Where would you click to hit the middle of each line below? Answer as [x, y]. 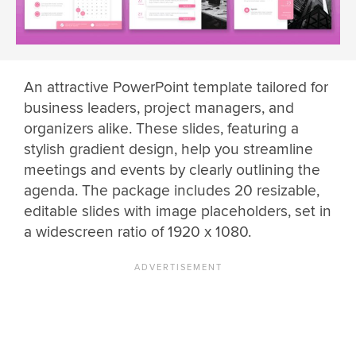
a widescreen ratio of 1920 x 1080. [137, 232]
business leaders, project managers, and [159, 108]
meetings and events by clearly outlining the [172, 170]
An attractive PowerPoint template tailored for [176, 88]
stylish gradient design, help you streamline [168, 150]
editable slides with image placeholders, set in [178, 212]
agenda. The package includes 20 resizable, [172, 191]
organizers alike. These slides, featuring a [161, 129]
